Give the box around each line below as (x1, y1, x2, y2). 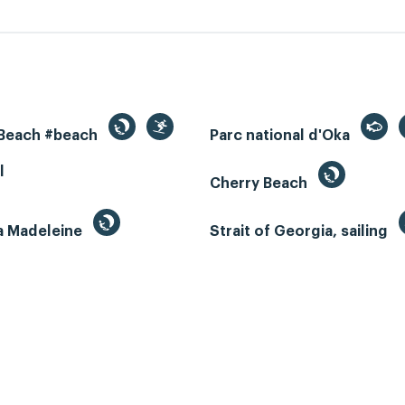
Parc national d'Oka (210, 128, 353, 144)
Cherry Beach (210, 176, 311, 192)
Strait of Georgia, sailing (210, 224, 391, 240)
